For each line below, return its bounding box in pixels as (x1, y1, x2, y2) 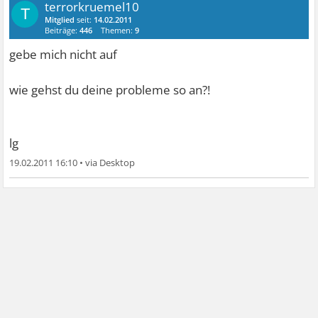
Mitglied (45, 13, 75, 25)
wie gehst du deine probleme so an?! (9, 81, 211, 98)
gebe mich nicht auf (9, 45, 118, 62)
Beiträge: (45, 24, 80, 35)
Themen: (101, 24, 136, 35)
